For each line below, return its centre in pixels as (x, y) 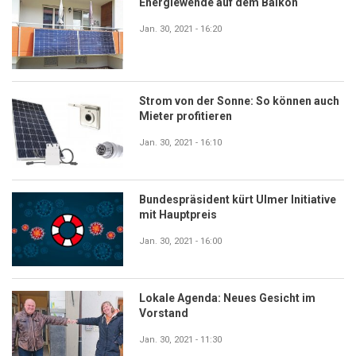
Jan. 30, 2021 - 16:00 (180, 241)
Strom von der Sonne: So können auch (239, 101)
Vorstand (164, 313)
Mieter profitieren (186, 116)
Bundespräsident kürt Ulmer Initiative (238, 199)
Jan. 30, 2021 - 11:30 (180, 339)
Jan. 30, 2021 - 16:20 (180, 29)
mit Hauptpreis (178, 214)
